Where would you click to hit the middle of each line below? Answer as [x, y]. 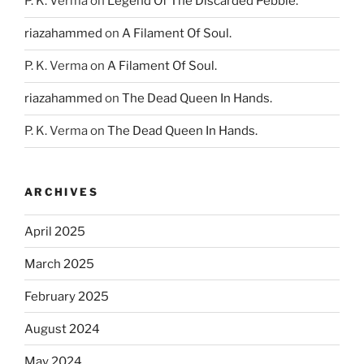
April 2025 [55, 231]
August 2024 [62, 329]
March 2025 [59, 264]
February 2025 [67, 296]
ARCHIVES [61, 191]
